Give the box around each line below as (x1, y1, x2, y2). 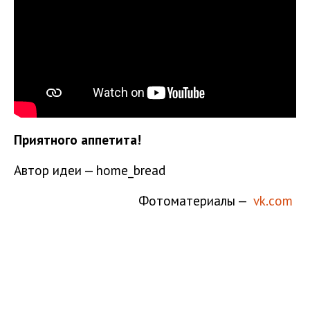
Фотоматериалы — (138, 191, 253, 209)
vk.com (253, 191, 296, 209)
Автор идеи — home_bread (14, 161, 165, 179)
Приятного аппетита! (14, 130, 145, 148)
